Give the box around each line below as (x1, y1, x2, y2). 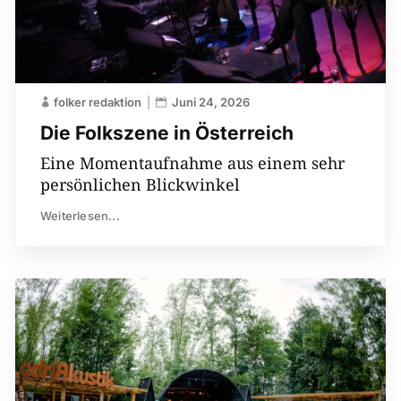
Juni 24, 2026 (171, 94, 250, 109)
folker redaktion (53, 94, 141, 109)
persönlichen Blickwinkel (39, 173, 240, 195)
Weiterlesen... (39, 208, 120, 223)
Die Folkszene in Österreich (39, 121, 294, 144)
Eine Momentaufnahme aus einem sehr (39, 151, 345, 174)
